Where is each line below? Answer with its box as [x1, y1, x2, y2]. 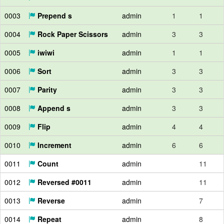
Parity [35, 84, 57, 94]
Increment [35, 140, 71, 150]
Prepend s [35, 10, 72, 20]
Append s [35, 103, 70, 113]
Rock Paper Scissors [35, 29, 108, 39]
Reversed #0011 [35, 177, 91, 187]
